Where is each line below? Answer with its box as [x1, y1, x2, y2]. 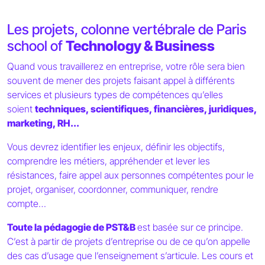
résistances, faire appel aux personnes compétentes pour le [7, 169, 254, 181]
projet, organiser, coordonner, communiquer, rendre [7, 183, 218, 195]
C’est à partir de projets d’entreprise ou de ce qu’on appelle [7, 235, 250, 247]
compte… [7, 197, 46, 209]
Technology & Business [66, 37, 215, 54]
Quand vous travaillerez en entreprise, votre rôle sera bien [7, 60, 245, 72]
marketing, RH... [7, 117, 79, 129]
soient [7, 102, 35, 115]
